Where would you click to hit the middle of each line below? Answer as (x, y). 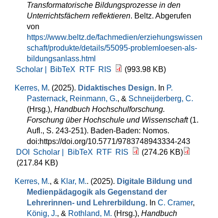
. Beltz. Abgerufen (161, 16)
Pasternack (46, 99)
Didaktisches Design (116, 88)
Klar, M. (74, 181)
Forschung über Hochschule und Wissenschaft (107, 120)
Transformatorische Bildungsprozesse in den (104, 5)
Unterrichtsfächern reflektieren (79, 16)
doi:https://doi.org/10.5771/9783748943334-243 (109, 141)
